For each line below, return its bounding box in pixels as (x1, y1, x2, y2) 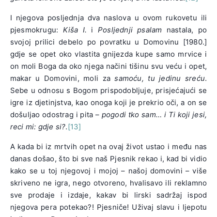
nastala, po (162, 25, 207, 35)
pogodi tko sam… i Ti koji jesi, (101, 110, 207, 120)
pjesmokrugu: (10, 25, 63, 35)
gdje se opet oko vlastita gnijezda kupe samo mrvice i (10, 49, 207, 59)
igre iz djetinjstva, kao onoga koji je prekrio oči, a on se (10, 98, 207, 108)
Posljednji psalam (97, 25, 162, 35)
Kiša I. (62, 25, 92, 35)
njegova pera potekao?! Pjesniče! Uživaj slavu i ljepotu (10, 202, 207, 212)
